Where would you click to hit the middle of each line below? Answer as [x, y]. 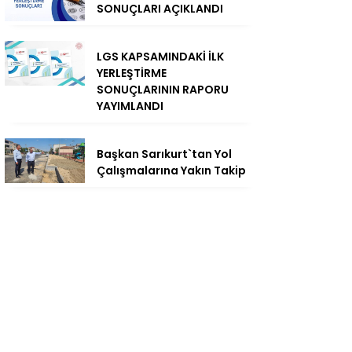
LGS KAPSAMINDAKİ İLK [160, 57]
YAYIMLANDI [130, 106]
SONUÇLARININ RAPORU [163, 90]
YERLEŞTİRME [132, 73]
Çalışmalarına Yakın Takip [171, 171]
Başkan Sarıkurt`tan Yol [164, 154]
